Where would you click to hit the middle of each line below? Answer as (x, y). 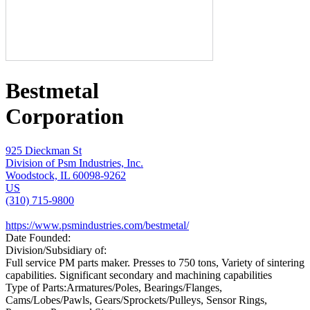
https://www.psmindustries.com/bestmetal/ (97, 225)
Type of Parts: (36, 287)
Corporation (65, 117)
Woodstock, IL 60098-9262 (66, 175)
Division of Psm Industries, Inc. (74, 163)
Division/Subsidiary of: (56, 250)
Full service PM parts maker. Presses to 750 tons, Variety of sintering (155, 262)
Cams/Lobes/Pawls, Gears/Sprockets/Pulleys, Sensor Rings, (136, 300)
